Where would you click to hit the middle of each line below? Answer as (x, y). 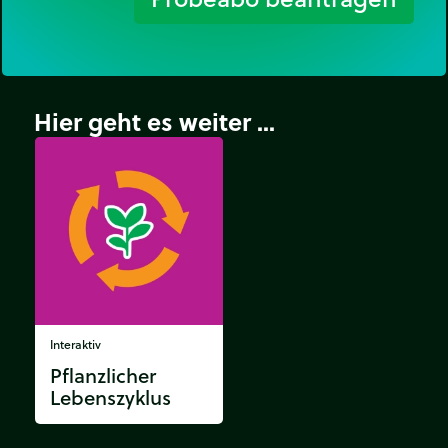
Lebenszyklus (110, 397)
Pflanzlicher (103, 375)
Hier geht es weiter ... (154, 121)
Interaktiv (75, 344)
